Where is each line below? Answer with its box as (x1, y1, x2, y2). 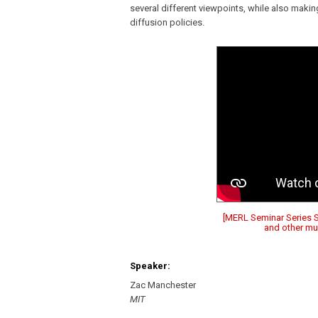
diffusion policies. (130, 17, 204, 28)
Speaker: (130, 261, 170, 272)
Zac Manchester (130, 280, 196, 291)
